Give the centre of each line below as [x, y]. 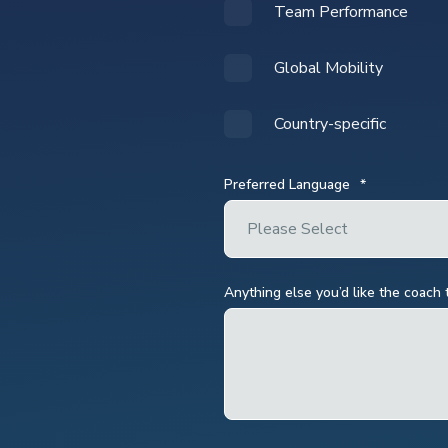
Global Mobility [328, 68]
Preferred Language [287, 184]
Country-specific [330, 124]
